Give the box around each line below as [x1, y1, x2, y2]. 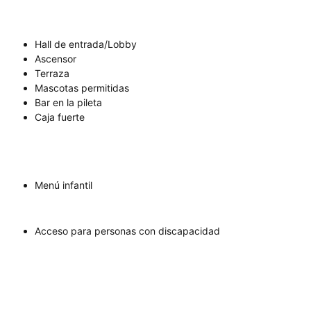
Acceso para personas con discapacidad [35, 225, 220, 237]
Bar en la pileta [35, 96, 102, 109]
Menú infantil [35, 179, 92, 192]
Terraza [35, 67, 69, 80]
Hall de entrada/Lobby [35, 38, 137, 51]
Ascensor [35, 53, 76, 65]
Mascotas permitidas [35, 82, 129, 94]
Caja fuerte [35, 111, 85, 124]
